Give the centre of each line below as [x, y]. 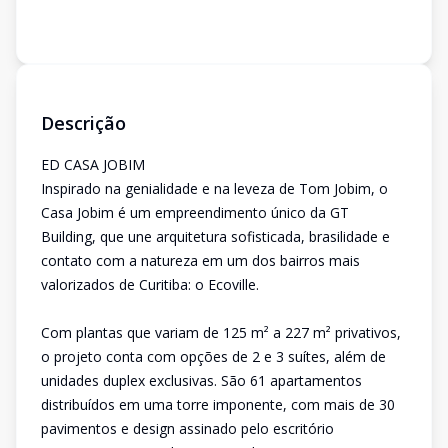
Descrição [83, 123]
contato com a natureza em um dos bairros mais [200, 260]
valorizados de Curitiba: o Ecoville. [150, 284]
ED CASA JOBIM [93, 164]
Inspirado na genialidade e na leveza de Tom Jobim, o [214, 188]
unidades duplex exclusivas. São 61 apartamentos [201, 380]
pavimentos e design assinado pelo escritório [187, 428]
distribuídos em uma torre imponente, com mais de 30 [218, 404]
